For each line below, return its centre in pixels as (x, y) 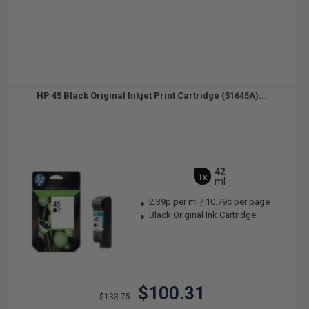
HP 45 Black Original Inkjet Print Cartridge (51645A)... (152, 96)
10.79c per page (238, 202)
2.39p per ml (174, 202)
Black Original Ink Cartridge (202, 215)
